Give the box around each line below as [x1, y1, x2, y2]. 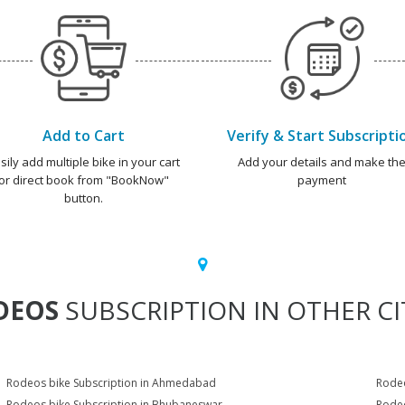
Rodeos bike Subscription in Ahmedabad [6, 374, 217, 391]
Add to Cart [42, 125, 125, 146]
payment [297, 171, 346, 188]
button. [63, 189, 103, 206]
